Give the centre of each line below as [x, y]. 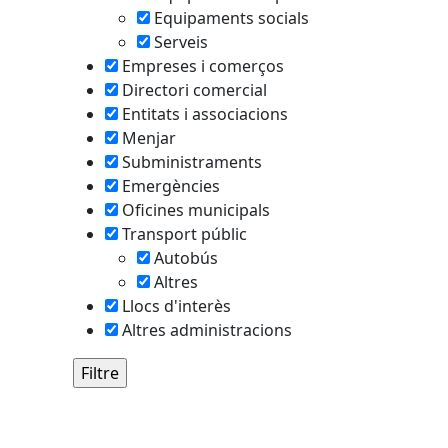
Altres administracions [207, 330]
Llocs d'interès [176, 306]
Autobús [186, 258]
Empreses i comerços [203, 66]
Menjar [149, 138]
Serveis [181, 42]
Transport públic [184, 234]
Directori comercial [194, 90]
